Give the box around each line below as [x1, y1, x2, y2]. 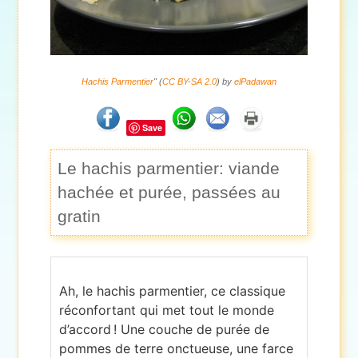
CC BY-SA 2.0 [162, 76, 217, 86]
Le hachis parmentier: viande [58, 159, 280, 178]
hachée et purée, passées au [58, 183, 281, 202]
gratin [58, 207, 101, 226]
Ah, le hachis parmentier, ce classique [59, 283, 286, 300]
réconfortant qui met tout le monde [59, 302, 275, 319]
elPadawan [234, 76, 276, 86]
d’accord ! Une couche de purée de [59, 321, 270, 338]
